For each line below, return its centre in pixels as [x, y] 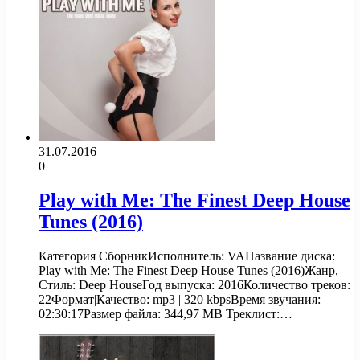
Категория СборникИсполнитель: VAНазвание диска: [187, 256]
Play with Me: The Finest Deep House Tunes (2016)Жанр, [188, 270]
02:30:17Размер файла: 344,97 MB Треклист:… [166, 313]
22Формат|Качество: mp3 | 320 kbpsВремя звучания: [180, 299]
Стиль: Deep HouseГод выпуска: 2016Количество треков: [194, 284]
